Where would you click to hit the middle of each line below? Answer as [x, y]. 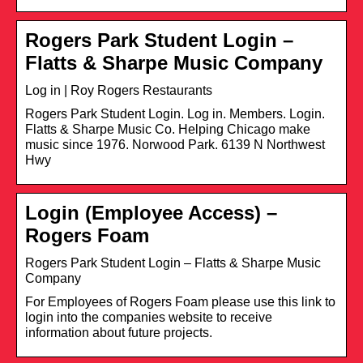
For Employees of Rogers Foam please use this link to [180, 301]
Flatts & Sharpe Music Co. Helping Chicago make [168, 129]
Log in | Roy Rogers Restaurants [119, 90]
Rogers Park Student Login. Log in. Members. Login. [175, 113]
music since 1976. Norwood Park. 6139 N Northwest [175, 144]
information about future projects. [119, 332]
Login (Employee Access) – [151, 212]
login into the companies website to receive [149, 317]
